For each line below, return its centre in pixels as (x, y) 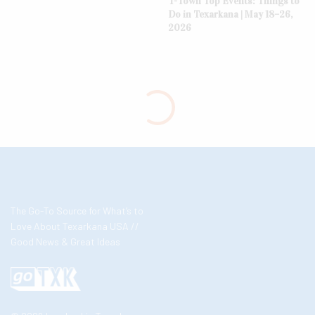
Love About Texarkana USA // (75, 226)
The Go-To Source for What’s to (77, 211)
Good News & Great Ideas (66, 242)
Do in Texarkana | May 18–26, (230, 15)
